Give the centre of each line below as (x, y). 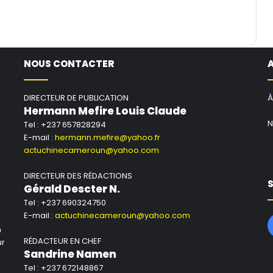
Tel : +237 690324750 (65, 203)
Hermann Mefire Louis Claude (105, 111)
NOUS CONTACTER (69, 64)
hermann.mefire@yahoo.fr (107, 138)
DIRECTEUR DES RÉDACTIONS (78, 176)
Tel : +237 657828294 (65, 125)
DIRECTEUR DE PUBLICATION (76, 98)
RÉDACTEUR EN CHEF (62, 241)
